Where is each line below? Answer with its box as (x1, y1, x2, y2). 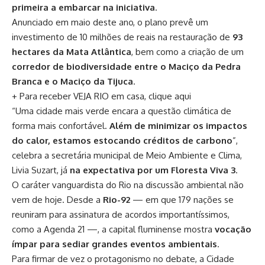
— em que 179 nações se (130, 194, 234, 206)
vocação (215, 224, 251, 235)
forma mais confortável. (12, 120, 109, 132)
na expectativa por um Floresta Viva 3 (70, 164, 235, 176)
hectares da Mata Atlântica (12, 46, 131, 58)
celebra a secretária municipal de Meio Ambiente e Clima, (12, 150, 242, 161)
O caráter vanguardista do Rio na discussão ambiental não (12, 179, 244, 191)
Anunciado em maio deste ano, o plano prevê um (12, 17, 208, 28)
